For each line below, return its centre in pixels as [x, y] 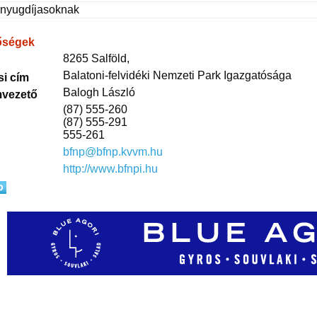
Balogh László [99, 92]
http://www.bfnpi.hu [110, 169]
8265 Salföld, [96, 58]
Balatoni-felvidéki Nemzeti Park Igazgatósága [177, 75]
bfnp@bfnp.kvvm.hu [113, 152]
